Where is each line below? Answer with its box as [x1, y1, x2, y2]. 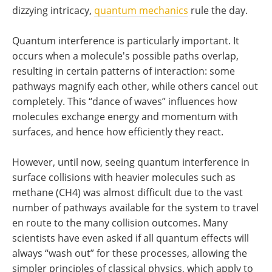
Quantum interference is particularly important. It [12, 34, 239, 47]
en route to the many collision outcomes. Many [12, 216, 228, 229]
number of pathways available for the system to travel [12, 201, 259, 214]
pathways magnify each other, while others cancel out [12, 80, 258, 93]
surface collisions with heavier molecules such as [12, 171, 236, 184]
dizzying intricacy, [12, 4, 94, 17]
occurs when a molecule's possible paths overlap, [12, 49, 239, 63]
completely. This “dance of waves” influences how [12, 95, 237, 108]
